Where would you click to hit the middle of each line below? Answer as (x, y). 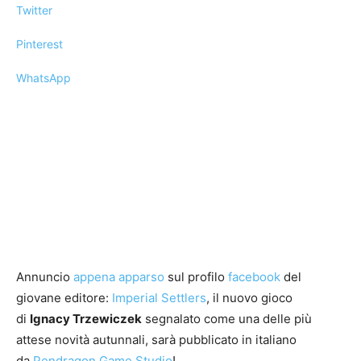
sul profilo (196, 276)
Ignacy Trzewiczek (86, 318)
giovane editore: (64, 297)
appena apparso (119, 276)
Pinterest (39, 44)
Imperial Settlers (159, 297)
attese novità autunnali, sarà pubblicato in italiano (156, 339)
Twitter (34, 10)
